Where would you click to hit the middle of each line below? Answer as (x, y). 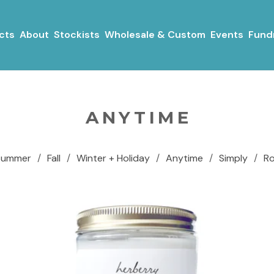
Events (227, 35)
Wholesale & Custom (155, 35)
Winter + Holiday (113, 158)
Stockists (76, 35)
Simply (233, 158)
